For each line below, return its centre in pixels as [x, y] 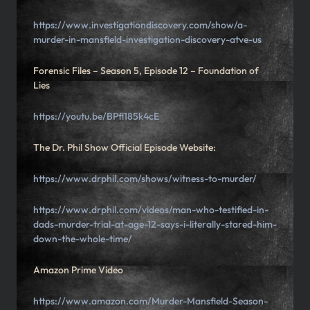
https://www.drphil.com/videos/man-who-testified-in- [151, 210]
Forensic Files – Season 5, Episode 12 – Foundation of [146, 71]
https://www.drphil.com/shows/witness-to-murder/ [145, 179]
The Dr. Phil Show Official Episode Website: [126, 148]
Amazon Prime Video [78, 270]
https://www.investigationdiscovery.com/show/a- [140, 25]
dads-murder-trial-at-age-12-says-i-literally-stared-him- [155, 225]
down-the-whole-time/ [83, 239]
